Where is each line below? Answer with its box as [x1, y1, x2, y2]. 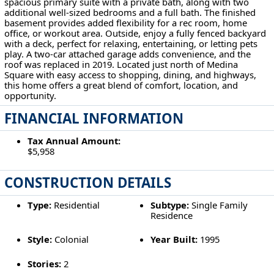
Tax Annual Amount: [27, 134, 120, 147]
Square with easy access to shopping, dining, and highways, [4, 68, 257, 81]
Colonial [51, 233, 89, 246]
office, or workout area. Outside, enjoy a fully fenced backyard [4, 26, 267, 39]
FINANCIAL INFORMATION [4, 108, 184, 128]
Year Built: [150, 233, 198, 246]
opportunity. [4, 89, 57, 102]
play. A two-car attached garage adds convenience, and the [4, 47, 251, 60]
